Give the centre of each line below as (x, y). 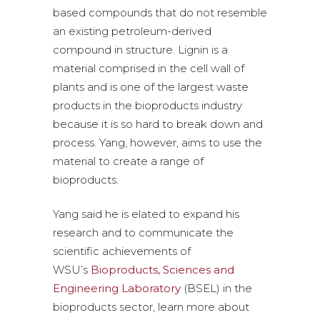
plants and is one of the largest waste (151, 87)
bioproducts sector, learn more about (151, 307)
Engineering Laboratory (117, 289)
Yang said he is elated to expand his (146, 214)
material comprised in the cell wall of (149, 69)
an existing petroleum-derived (132, 31)
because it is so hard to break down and (158, 124)
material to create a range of (128, 161)
